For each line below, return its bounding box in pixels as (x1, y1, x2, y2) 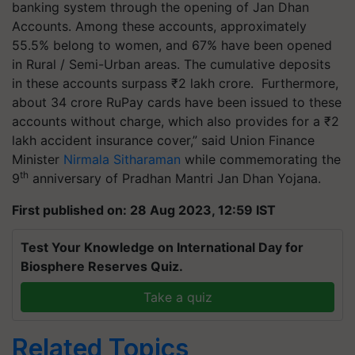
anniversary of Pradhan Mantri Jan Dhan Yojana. (29, 170, 321, 186)
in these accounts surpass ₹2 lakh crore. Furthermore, (12, 74, 338, 91)
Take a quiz (143, 288, 212, 305)
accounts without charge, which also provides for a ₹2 (12, 113, 339, 129)
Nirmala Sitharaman (63, 151, 181, 167)
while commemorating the (181, 151, 341, 167)
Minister (12, 151, 63, 167)
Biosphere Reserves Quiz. (21, 258, 183, 274)
